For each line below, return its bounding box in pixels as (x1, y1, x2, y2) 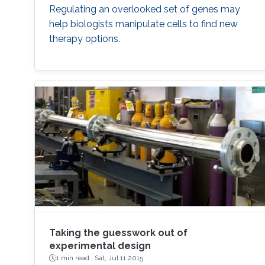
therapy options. (49, 33, 120, 45)
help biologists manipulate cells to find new (49, 18, 238, 30)
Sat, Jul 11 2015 (94, 254, 143, 263)
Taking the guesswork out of (49, 227, 188, 239)
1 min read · (56, 254, 95, 263)
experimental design (49, 240, 151, 252)
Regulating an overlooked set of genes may (49, 4, 240, 15)
